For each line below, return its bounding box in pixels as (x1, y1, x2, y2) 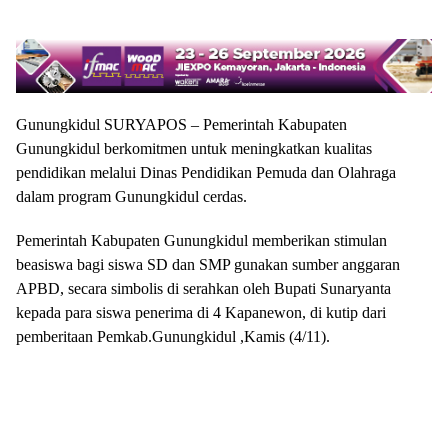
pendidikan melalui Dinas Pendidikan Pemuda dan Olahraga (16, 163, 396, 181)
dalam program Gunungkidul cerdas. (16, 187, 247, 205)
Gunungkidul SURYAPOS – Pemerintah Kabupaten (16, 115, 347, 133)
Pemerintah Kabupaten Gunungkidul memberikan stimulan (16, 231, 387, 249)
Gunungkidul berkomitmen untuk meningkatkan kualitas (16, 139, 372, 157)
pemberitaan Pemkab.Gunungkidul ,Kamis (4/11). (16, 327, 330, 345)
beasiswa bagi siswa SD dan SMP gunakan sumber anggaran (16, 255, 400, 273)
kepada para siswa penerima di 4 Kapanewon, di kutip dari (16, 303, 386, 321)
